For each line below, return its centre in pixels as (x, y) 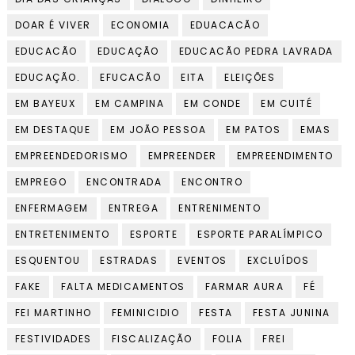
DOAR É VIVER (53, 25)
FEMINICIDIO (145, 313)
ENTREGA (134, 208)
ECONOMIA (140, 25)
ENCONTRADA (124, 182)
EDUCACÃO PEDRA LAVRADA (256, 51)
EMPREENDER (182, 156)
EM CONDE (213, 103)
